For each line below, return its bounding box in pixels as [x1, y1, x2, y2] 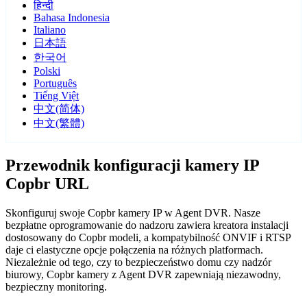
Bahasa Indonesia [34, 12, 110, 24]
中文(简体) [34, 103, 84, 115]
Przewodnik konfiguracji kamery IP [5, 156, 259, 175]
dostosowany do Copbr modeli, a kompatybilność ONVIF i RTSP [5, 232, 291, 244]
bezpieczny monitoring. [5, 281, 107, 293]
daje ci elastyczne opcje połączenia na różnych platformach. [5, 244, 263, 256]
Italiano [34, 24, 66, 36]
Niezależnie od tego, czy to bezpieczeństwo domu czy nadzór [5, 256, 271, 269]
